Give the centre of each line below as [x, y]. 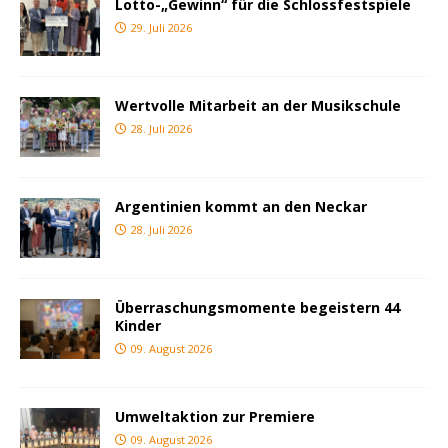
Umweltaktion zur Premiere [215, 417]
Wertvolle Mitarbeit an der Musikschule [258, 105]
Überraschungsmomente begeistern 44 [257, 308]
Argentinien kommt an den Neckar [241, 207]
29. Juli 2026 [161, 27]
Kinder [138, 326]
